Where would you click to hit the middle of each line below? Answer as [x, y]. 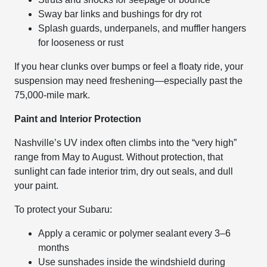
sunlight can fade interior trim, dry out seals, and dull [124, 171]
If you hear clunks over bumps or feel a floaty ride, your [129, 66]
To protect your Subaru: [63, 209]
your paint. [37, 186]
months [54, 248]
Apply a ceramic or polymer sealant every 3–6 [135, 233]
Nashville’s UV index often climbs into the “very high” [126, 143]
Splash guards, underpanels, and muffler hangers [142, 28]
